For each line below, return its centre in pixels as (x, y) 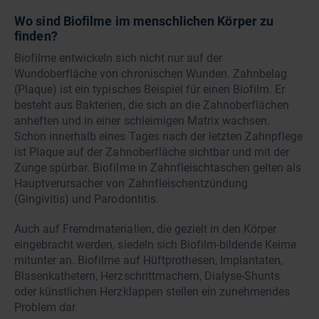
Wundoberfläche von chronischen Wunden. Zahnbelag (151, 73)
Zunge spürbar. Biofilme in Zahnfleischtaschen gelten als (158, 167)
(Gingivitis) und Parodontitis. (88, 199)
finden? (36, 36)
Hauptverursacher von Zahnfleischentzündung (131, 183)
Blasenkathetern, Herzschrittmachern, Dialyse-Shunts (147, 276)
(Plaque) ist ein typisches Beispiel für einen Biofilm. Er (150, 89)
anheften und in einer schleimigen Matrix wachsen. (142, 120)
